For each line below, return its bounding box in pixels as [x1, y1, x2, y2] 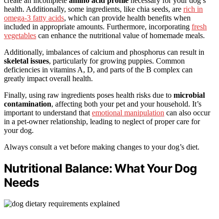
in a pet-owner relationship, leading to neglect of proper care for [4, 117, 200, 126]
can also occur [164, 108, 210, 117]
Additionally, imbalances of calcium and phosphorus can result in [4, 47, 204, 56]
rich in [183, 4, 203, 13]
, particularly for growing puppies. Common [49, 56, 185, 65]
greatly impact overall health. [4, 74, 93, 83]
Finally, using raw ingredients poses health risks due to [4, 90, 174, 99]
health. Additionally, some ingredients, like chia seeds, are [4, 4, 183, 13]
